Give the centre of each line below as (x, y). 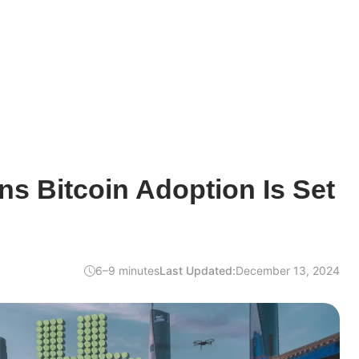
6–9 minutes (127, 270)
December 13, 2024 (288, 270)
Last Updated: (198, 270)
